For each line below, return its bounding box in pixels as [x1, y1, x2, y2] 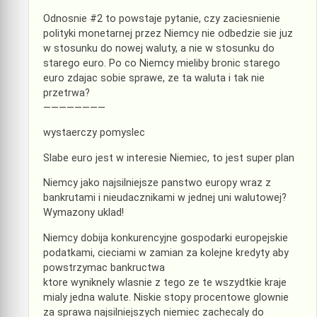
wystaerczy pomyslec [43, 127, 145, 139]
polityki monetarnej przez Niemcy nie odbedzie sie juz [43, 28, 293, 40]
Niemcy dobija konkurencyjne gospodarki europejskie [43, 231, 288, 244]
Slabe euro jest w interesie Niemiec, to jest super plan [43, 151, 294, 164]
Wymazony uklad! [43, 207, 124, 219]
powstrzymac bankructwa [43, 261, 165, 274]
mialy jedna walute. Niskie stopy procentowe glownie [43, 291, 289, 304]
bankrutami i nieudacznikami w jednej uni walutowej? [43, 192, 287, 204]
